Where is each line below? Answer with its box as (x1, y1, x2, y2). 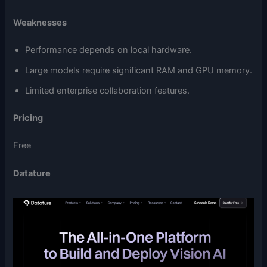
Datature (13, 168, 51, 179)
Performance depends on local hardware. (25, 45, 193, 56)
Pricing (13, 112, 44, 123)
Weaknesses (13, 17, 67, 29)
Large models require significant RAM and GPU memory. (25, 65, 253, 76)
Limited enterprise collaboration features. (25, 85, 190, 97)
